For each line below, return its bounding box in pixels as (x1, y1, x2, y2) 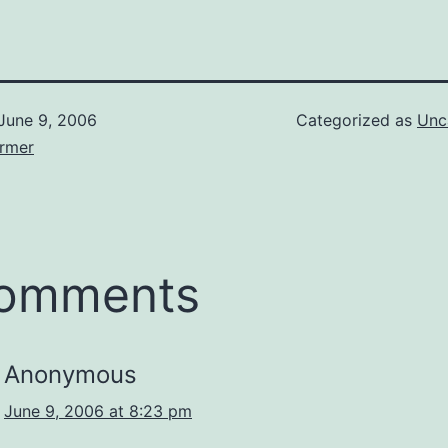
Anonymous (4, 360, 137, 390)
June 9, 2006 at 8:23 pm (4, 401, 192, 422)
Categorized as (296, 110, 417, 131)
